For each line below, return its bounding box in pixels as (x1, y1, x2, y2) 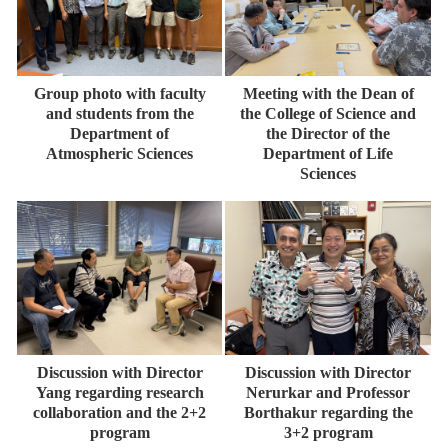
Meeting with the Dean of (242, 84, 414, 102)
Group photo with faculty (33, 84, 206, 102)
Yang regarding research (35, 383, 204, 401)
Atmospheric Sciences (46, 144, 193, 162)
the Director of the (266, 124, 390, 142)
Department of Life (263, 144, 393, 162)
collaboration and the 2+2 (33, 403, 206, 421)
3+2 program (283, 423, 373, 441)
